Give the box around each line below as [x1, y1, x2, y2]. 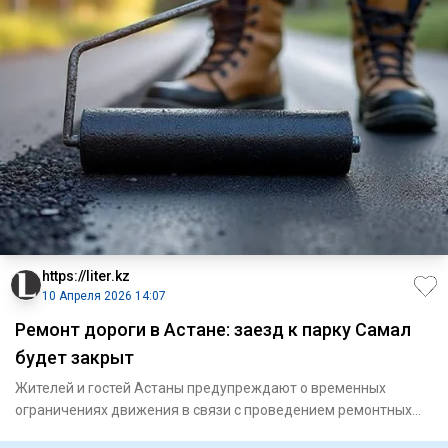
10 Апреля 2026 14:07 [42, 288, 166, 303]
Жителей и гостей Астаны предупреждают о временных [15, 379, 386, 396]
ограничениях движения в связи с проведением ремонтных [15, 401, 412, 418]
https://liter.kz [42, 267, 130, 284]
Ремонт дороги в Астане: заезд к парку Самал [15, 318, 411, 340]
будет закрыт [15, 346, 134, 368]
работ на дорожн [15, 423, 128, 440]
